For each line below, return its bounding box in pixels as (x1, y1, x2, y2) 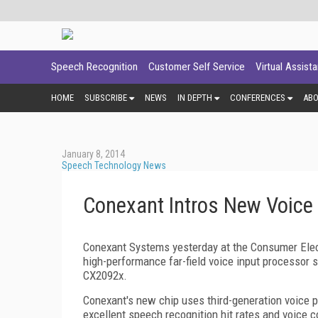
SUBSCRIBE (84, 92, 127, 103)
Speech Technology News (62, 159, 166, 171)
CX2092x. (83, 268, 127, 283)
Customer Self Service (148, 60, 245, 73)
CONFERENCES (230, 92, 285, 103)
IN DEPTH (177, 92, 212, 103)
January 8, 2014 (62, 148, 125, 160)
